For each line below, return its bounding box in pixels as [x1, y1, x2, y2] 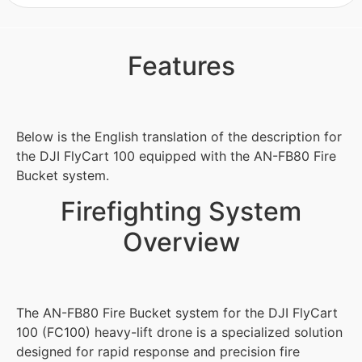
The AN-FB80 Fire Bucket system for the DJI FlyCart [16, 305, 338, 322]
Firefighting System [61, 196, 301, 228]
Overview [122, 226, 240, 259]
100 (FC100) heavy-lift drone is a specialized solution [16, 324, 343, 341]
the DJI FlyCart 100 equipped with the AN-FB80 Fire [16, 147, 336, 164]
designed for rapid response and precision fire [16, 343, 300, 360]
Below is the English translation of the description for [16, 128, 342, 145]
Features [127, 49, 235, 82]
